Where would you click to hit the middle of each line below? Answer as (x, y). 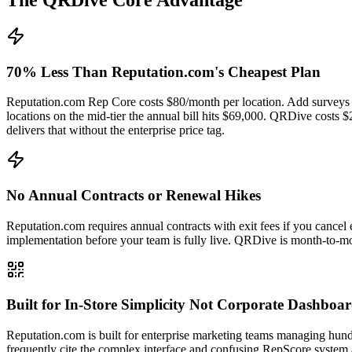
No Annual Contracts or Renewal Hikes (134, 196)
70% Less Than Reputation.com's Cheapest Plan (163, 71)
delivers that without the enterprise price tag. (115, 130)
